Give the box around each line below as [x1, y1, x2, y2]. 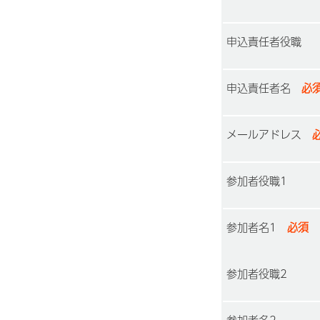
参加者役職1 [226, 172, 287, 189]
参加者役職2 [226, 265, 287, 282]
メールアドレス [226, 126, 301, 143]
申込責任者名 [226, 79, 291, 96]
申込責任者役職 [226, 33, 301, 50]
